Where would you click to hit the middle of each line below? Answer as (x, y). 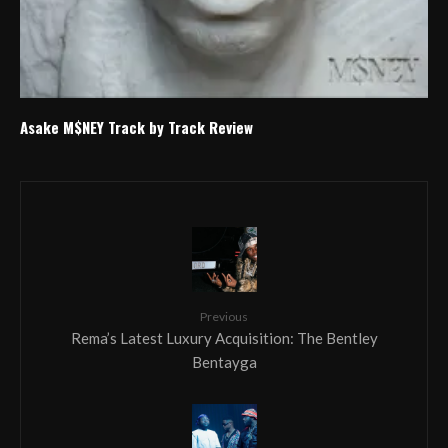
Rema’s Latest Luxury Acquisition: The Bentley (224, 337)
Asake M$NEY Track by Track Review (136, 126)
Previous (224, 316)
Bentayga (224, 361)
